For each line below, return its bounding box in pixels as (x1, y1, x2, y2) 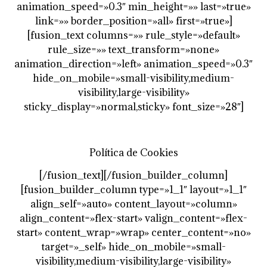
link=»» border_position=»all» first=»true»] (35, 14, 232, 27)
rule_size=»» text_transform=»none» (48, 43, 219, 56)
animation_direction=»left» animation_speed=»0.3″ (14, 57, 253, 70)
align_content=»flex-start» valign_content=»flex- (20, 212, 247, 225)
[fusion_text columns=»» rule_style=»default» (27, 29, 240, 42)
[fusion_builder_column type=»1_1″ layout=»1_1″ (20, 183, 247, 197)
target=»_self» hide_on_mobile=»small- (41, 240, 226, 254)
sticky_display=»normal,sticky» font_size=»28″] (23, 100, 244, 113)
